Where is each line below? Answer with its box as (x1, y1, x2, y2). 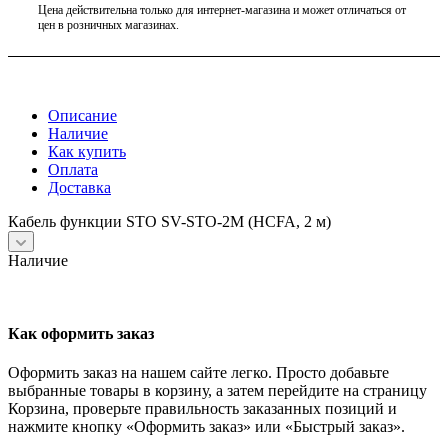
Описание (48, 107, 117, 125)
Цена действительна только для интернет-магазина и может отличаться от (38, 2, 406, 17)
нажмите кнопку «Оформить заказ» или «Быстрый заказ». (8, 418, 405, 436)
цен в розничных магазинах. (38, 17, 179, 32)
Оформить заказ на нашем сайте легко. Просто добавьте (8, 364, 389, 382)
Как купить (48, 143, 126, 161)
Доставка (48, 179, 111, 197)
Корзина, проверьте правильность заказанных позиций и (8, 400, 397, 418)
